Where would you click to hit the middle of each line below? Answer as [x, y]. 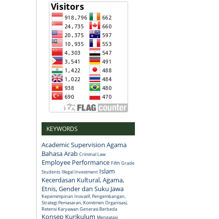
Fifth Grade [123, 163]
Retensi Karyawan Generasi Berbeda [79, 209]
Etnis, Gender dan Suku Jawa [83, 188]
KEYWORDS [62, 129]
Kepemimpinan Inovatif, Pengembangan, [84, 196]
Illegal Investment [80, 172]
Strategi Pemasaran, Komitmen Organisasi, [85, 202]
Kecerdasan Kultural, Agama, [83, 180]
